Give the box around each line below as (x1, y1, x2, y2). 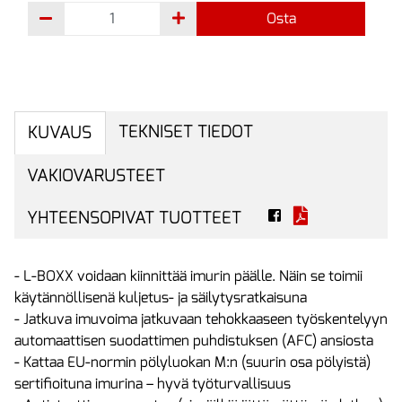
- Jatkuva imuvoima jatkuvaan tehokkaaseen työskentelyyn (14, 310, 388, 329)
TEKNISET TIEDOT (118, 120, 254, 144)
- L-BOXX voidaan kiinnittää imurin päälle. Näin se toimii (14, 267, 363, 286)
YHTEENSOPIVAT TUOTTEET (27, 205, 242, 229)
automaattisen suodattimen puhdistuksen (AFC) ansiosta (14, 331, 373, 351)
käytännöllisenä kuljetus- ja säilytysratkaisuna (14, 288, 307, 308)
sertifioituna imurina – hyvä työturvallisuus (14, 374, 291, 394)
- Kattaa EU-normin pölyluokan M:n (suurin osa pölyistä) (14, 353, 371, 372)
